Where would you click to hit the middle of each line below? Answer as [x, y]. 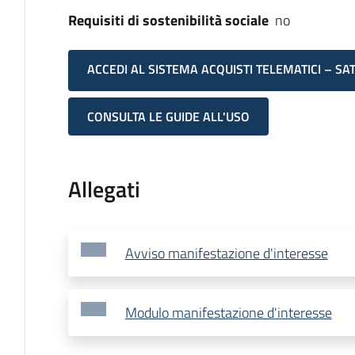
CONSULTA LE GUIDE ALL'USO [168, 117]
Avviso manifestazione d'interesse [226, 254]
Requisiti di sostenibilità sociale [168, 20]
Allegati [104, 189]
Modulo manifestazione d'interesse [228, 313]
